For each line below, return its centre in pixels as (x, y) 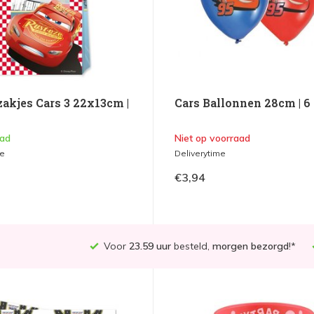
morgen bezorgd (250, 246)
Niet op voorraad (212, 138)
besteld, (191, 246)
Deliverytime (200, 153)
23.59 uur (150, 246)
